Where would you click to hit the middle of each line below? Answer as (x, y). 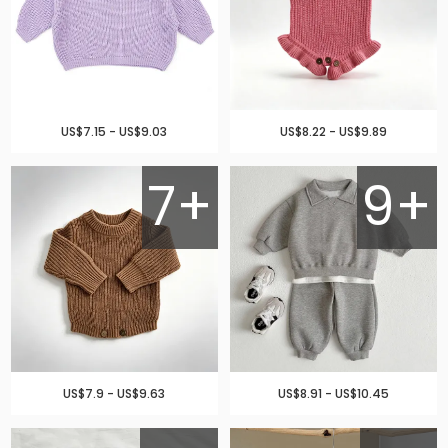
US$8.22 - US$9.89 (334, 131)
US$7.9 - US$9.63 (114, 394)
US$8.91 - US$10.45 (334, 394)
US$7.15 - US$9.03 (114, 131)
